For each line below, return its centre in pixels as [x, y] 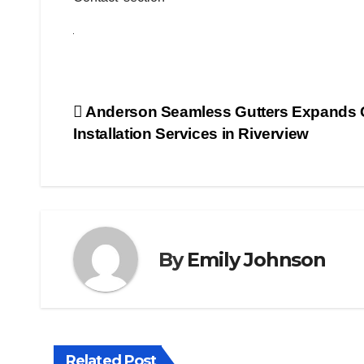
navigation [138, 151]
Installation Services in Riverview [191, 134]
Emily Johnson [256, 259]
